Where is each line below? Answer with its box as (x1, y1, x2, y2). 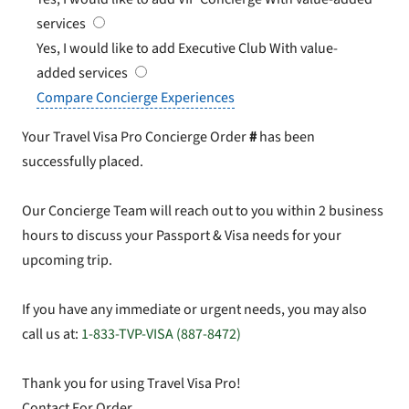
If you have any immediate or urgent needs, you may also (22, 299, 367, 320)
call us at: (22, 323, 81, 344)
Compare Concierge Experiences (37, 87, 235, 108)
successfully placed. (22, 151, 143, 172)
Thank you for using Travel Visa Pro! (22, 372, 241, 393)
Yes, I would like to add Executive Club (37, 37, 269, 58)
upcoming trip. (22, 249, 112, 270)
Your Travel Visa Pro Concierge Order (22, 126, 249, 147)
